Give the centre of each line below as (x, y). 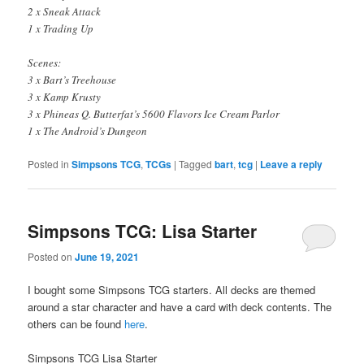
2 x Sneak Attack (65, 11)
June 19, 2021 (107, 256)
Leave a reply (292, 165)
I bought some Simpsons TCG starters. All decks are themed (172, 289)
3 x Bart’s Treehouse (72, 80)
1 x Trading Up (61, 28)
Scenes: (45, 63)
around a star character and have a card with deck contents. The (180, 306)
